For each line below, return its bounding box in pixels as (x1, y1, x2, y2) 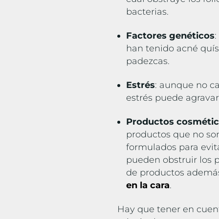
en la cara (126, 180, 170, 191)
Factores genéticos (126, 30, 215, 42)
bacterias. (126, 6, 172, 18)
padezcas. (126, 56, 173, 67)
